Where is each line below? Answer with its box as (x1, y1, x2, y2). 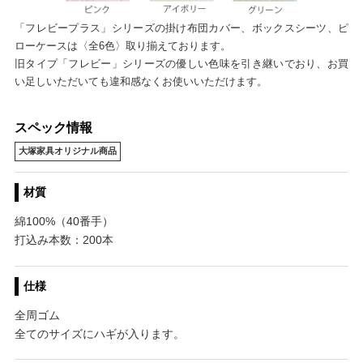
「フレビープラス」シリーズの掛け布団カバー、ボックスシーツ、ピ (14, 21, 349, 34)
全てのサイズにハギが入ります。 (14, 327, 185, 340)
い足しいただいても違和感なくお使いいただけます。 (14, 75, 267, 88)
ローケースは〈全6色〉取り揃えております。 (14, 39, 231, 52)
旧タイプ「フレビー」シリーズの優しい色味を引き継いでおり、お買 (14, 57, 349, 70)
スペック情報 (14, 120, 92, 135)
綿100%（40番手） (14, 215, 113, 228)
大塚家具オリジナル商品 (18, 145, 117, 156)
